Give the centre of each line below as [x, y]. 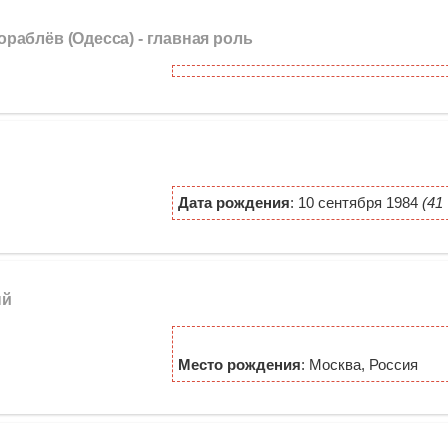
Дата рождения [233, 202]
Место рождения [239, 364]
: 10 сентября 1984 [355, 202]
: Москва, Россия [359, 364]
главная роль [199, 38]
